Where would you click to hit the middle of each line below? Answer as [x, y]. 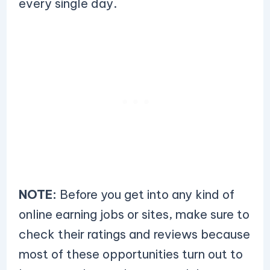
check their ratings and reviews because [134, 234]
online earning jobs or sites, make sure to [134, 214]
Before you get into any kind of [145, 194]
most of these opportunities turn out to [130, 254]
